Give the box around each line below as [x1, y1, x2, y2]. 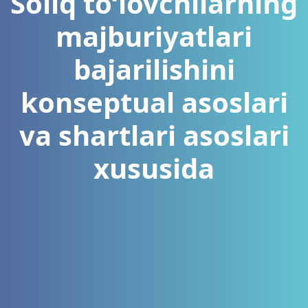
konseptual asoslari [20, 83, 288, 121]
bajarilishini [73, 50, 235, 88]
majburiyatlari [56, 17, 252, 55]
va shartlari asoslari [19, 116, 289, 154]
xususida [93, 149, 214, 187]
